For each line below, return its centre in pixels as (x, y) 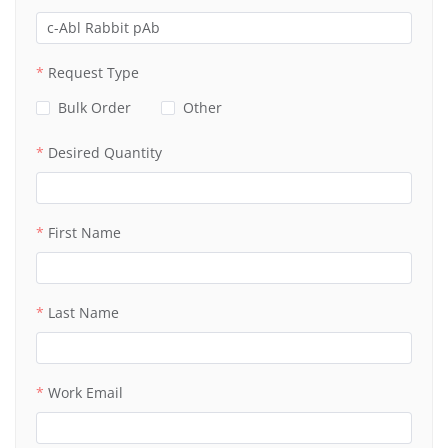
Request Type (93, 72)
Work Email (85, 392)
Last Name (83, 312)
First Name (84, 232)
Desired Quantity (105, 152)
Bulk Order (94, 107)
